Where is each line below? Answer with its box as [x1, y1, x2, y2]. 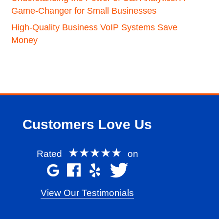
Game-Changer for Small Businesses [11, 6, 156, 16]
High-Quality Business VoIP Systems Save [11, 22, 177, 32]
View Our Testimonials [41, 188, 134, 198]
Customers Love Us [22, 117, 153, 132]
